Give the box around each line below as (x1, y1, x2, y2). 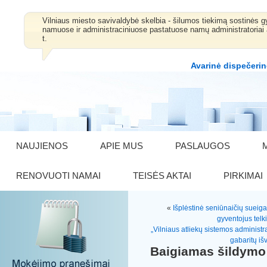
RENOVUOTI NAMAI (16, 170, 101, 181)
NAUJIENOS (16, 141, 68, 151)
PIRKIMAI (223, 170, 263, 181)
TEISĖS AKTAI (133, 170, 191, 181)
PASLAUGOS (175, 141, 230, 151)
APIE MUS (100, 141, 143, 151)
